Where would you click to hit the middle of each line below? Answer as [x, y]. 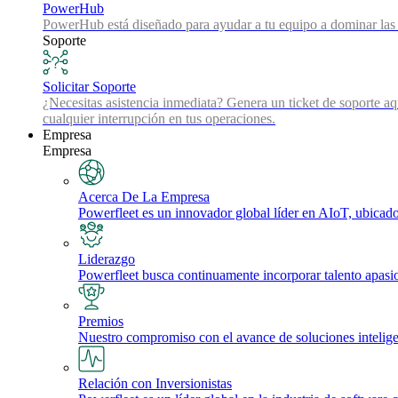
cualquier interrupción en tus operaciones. [159, 119]
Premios [101, 321]
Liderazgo [107, 259]
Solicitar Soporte [89, 87]
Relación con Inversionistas [155, 383]
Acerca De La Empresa [144, 197]
